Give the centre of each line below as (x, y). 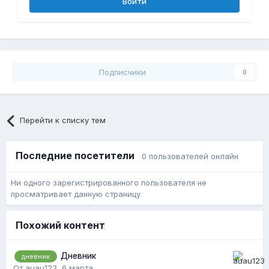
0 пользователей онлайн (190, 156)
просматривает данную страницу (76, 194)
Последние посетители (79, 156)
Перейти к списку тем (63, 120)
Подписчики (122, 72)
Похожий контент (60, 225)
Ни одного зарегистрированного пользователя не (109, 183)
